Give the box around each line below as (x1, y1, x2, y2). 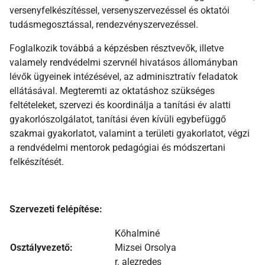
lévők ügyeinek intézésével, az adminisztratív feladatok (9, 71, 238, 83)
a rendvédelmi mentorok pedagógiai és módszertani (9, 142, 225, 154)
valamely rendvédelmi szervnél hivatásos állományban (9, 57, 238, 69)
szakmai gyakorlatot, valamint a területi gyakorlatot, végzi (9, 128, 250, 140)
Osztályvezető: (10, 242, 73, 254)
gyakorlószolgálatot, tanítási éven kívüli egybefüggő (9, 114, 226, 125)
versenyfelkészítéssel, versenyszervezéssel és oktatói (9, 5, 230, 17)
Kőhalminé (115, 228, 160, 240)
